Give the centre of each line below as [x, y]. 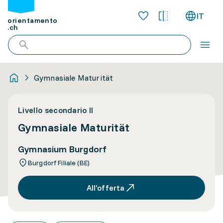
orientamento [33, 21]
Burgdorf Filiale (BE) [59, 163]
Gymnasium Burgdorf [62, 149]
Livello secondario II [56, 110]
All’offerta [106, 188]
